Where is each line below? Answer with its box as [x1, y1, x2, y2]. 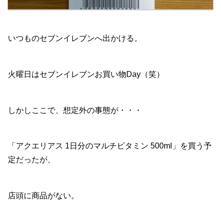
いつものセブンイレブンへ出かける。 [8, 34, 142, 42]
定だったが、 [8, 155, 55, 164]
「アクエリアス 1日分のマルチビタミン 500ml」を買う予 [8, 142, 212, 150]
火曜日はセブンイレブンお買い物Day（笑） [8, 70, 164, 78]
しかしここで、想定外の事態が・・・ [8, 106, 142, 114]
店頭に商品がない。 [8, 191, 79, 200]
